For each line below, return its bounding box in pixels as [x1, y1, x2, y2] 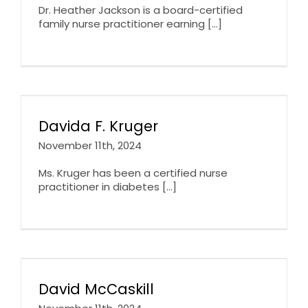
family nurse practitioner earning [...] [38, 16, 222, 31]
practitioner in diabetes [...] [38, 179, 177, 194]
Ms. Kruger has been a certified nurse [38, 165, 228, 180]
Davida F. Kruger [38, 115, 158, 136]
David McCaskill [38, 278, 154, 299]
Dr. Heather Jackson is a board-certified [38, 2, 243, 17]
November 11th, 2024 [38, 137, 142, 153]
